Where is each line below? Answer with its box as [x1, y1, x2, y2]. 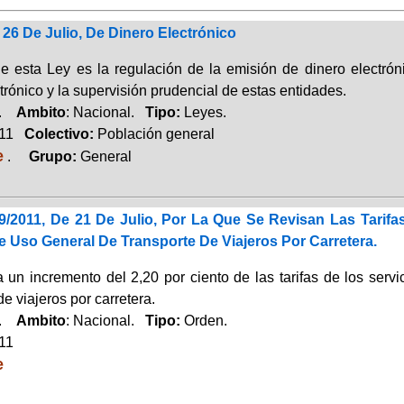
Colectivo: [13, 125, 97, 142]
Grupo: [14, 148, 80, 164]
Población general [96, 125, 215, 142]
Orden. [183, 312, 227, 328]
